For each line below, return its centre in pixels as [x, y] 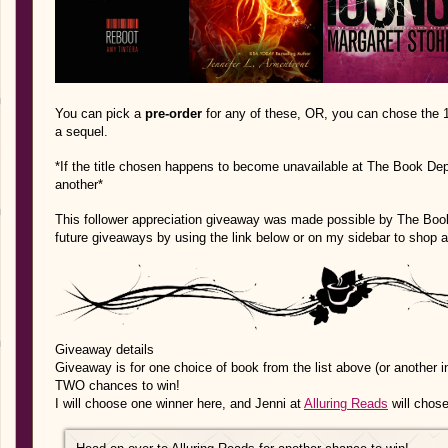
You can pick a [100, 113]
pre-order [173, 113]
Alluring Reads [346, 403]
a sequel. [81, 131]
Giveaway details [104, 349]
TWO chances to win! [117, 385]
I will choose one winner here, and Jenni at [179, 403]
